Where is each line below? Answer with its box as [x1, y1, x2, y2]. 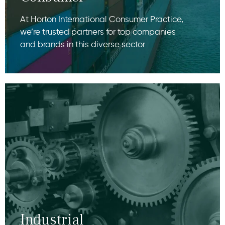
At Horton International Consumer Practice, [20, 14, 183, 24]
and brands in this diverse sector [20, 39, 145, 49]
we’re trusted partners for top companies [20, 26, 176, 37]
